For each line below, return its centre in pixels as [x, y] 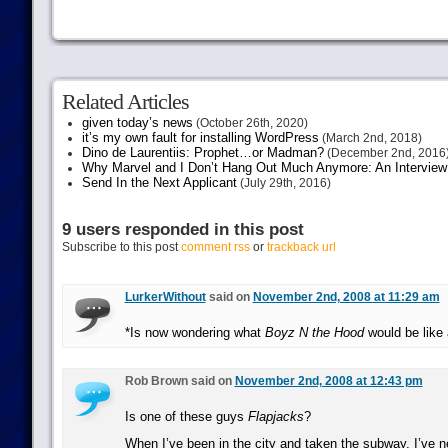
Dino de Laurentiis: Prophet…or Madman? [202, 152]
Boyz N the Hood [314, 332]
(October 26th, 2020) [250, 123]
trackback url [301, 247]
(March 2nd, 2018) [370, 138]
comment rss [215, 247]
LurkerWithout [165, 297]
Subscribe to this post [121, 247]
